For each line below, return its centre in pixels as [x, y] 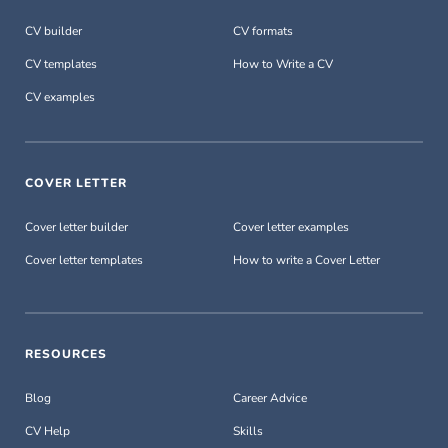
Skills [248, 430]
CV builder [53, 31]
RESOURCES [66, 353]
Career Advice [270, 397]
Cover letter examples [291, 227]
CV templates [61, 64]
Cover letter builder [76, 227]
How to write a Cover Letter [306, 260]
